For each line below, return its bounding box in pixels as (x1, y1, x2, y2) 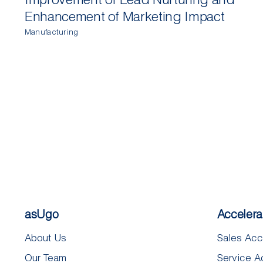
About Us (24, 231, 66, 244)
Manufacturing (24, 27, 79, 37)
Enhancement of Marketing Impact (24, 8, 225, 24)
